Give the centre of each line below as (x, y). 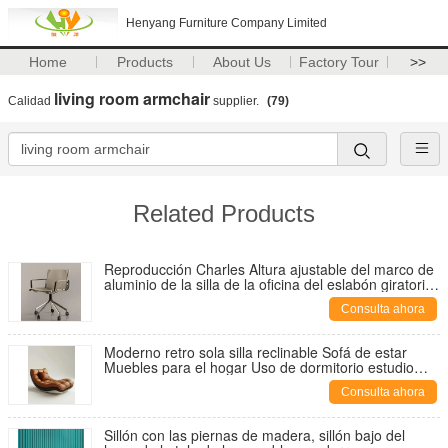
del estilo (132, 299)
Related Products (224, 213)
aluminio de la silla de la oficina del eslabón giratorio (268, 284)
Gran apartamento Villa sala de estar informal (248, 382)
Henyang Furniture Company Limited (226, 23)
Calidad (31, 101)
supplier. (236, 101)
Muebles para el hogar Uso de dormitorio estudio (259, 367)
